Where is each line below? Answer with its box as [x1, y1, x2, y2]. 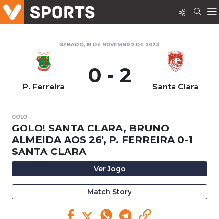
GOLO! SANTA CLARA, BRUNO [12, 122, 169, 134]
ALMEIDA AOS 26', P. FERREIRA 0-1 [12, 134, 193, 146]
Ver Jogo [93, 164, 126, 173]
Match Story [88, 187, 131, 196]
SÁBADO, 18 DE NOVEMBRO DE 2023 [60, 42, 159, 48]
